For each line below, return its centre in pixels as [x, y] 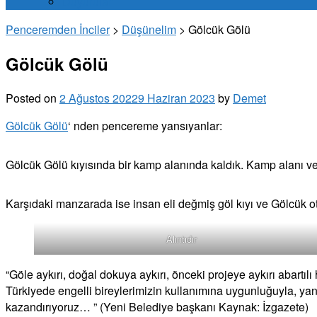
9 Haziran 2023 [177, 98]
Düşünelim [149, 29]
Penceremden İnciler [58, 29]
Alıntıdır [181, 238]
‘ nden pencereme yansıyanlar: [145, 125]
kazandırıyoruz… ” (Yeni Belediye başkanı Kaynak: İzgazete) [157, 306]
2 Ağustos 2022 [99, 98]
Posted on [33, 98]
